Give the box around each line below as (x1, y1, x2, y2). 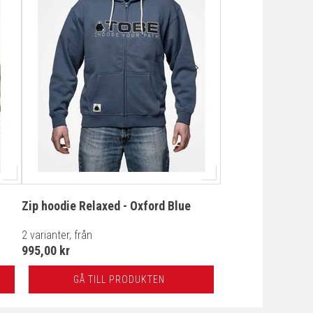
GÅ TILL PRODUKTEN (73, 274, 165, 285)
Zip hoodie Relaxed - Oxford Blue (22, 198, 191, 213)
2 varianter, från (22, 228, 92, 242)
